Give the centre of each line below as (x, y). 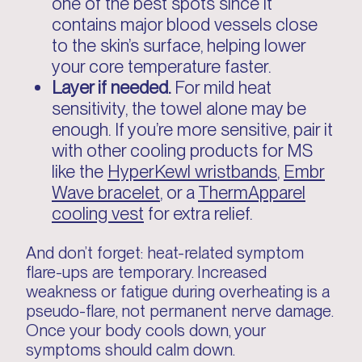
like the (80, 171)
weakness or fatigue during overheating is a (178, 291)
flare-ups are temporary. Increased (146, 272)
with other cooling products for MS (182, 150)
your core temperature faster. (162, 66)
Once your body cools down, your (146, 330)
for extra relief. (198, 213)
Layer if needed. (113, 87)
